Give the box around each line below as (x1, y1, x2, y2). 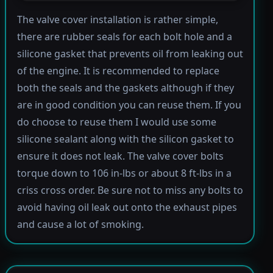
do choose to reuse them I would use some (16, 115, 216, 129)
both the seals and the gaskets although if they (16, 80, 234, 94)
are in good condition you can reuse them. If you (16, 97, 241, 112)
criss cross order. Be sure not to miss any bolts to (16, 183, 243, 197)
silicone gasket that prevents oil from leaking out (16, 46, 243, 60)
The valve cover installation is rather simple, (16, 12, 218, 26)
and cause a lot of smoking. (16, 217, 144, 231)
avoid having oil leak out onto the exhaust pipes (16, 200, 237, 214)
